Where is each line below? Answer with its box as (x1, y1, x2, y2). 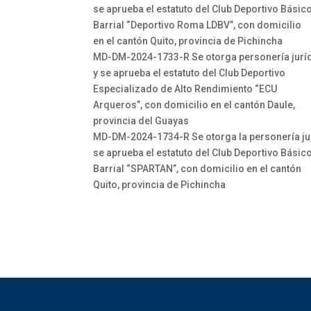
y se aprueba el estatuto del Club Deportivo (93, 67, 286, 78)
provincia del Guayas (93, 115, 190, 126)
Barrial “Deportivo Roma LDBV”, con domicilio (93, 19, 302, 31)
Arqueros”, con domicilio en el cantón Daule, (93, 99, 296, 110)
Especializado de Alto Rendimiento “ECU (93, 83, 278, 94)
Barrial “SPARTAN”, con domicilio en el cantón (93, 163, 302, 174)
